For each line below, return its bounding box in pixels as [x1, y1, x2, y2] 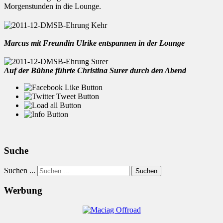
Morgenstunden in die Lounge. [4, 2, 101, 11]
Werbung [4, 185, 42, 196]
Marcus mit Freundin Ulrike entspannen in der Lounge [4, 38, 185, 47]
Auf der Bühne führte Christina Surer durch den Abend [4, 66, 186, 75]
